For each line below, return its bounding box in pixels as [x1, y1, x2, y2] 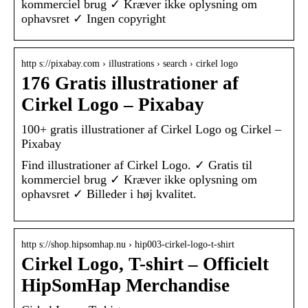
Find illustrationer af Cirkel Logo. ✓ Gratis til [21, 158, 252, 173]
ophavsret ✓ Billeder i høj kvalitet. [21, 187, 197, 201]
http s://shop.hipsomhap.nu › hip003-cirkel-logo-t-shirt [21, 239, 234, 250]
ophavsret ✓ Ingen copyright [21, 12, 166, 26]
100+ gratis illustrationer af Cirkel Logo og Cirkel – [21, 122, 281, 137]
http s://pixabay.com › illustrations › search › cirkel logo [21, 58, 238, 69]
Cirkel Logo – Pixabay [21, 94, 204, 115]
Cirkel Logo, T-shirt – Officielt [21, 254, 269, 275]
